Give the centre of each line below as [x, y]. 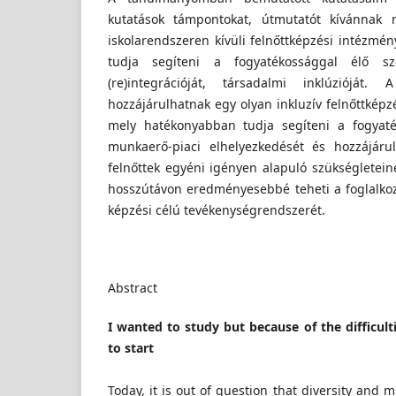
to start [131, 348]
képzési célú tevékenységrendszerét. [217, 210]
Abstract [133, 288]
